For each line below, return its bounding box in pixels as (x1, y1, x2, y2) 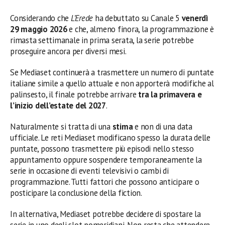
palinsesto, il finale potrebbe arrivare (10, 88, 139, 100)
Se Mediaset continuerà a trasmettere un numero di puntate (10, 66, 214, 78)
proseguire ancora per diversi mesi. (10, 45, 127, 57)
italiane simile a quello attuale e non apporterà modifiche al (10, 77, 214, 89)
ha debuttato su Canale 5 (93, 12, 182, 24)
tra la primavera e (138, 88, 202, 100)
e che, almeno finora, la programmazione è (67, 23, 214, 35)
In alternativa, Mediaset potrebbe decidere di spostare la (10, 208, 201, 219)
